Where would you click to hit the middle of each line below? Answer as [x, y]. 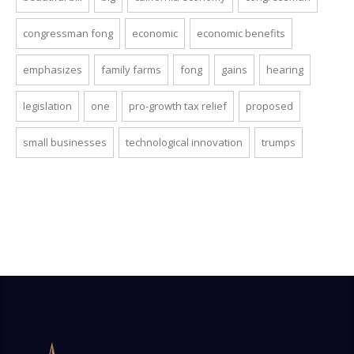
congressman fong [68, 34]
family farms [131, 70]
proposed [269, 106]
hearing [285, 70]
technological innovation [184, 143]
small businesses [65, 143]
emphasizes [53, 70]
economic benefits [241, 34]
